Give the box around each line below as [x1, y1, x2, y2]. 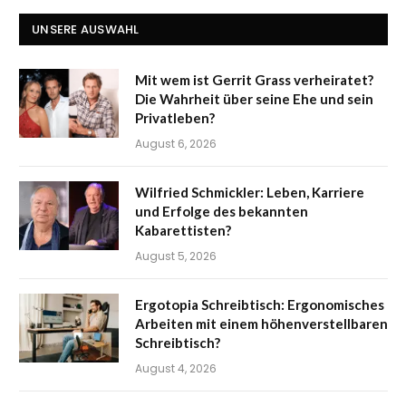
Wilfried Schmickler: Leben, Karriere [135, 184, 364, 201]
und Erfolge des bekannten [135, 203, 308, 220]
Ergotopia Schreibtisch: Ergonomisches [135, 296, 384, 314]
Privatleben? [135, 110, 215, 127]
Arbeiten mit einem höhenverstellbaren [135, 315, 388, 333]
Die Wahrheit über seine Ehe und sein [135, 91, 373, 108]
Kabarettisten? [135, 222, 231, 239]
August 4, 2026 [135, 361, 217, 377]
